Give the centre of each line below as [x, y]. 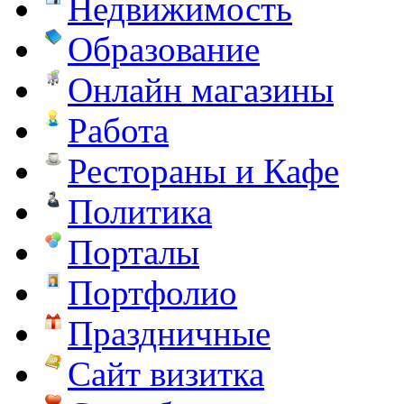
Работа [118, 130]
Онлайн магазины [201, 89]
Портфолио [152, 292]
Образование [164, 49]
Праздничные [169, 333]
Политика [140, 211]
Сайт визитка [166, 373]
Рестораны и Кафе [203, 170]
